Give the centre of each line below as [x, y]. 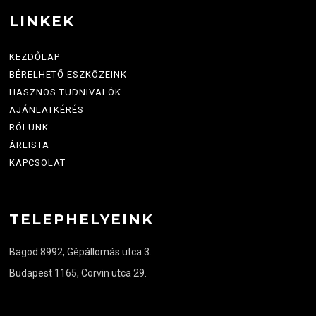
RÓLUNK [29, 127]
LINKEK [42, 21]
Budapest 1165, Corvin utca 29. [78, 273]
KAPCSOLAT [38, 162]
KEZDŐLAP [35, 56]
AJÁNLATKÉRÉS [47, 109]
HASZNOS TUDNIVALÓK [66, 92]
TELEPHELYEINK [82, 219]
